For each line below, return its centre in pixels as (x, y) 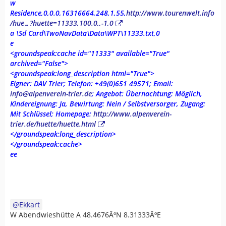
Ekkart (30, 204)
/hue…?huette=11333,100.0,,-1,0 (62, 23)
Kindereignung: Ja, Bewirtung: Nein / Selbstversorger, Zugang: (108, 103)
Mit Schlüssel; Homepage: (52, 114)
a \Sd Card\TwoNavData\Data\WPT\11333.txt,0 (85, 33)
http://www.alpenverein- (132, 114)
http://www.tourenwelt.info (170, 13)
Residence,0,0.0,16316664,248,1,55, (68, 13)
